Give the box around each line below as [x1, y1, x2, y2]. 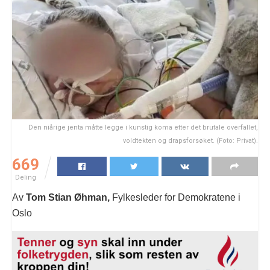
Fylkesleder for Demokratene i [110, 192, 240, 202]
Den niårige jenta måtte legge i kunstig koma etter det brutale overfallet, [28, 123, 258, 131]
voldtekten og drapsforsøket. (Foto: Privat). [123, 136, 258, 145]
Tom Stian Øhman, [26, 192, 110, 202]
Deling [15, 173, 36, 181]
